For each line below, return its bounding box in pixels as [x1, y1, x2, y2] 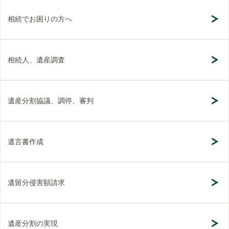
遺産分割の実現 [8, 219, 58, 227]
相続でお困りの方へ [8, 15, 72, 23]
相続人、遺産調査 [8, 56, 65, 64]
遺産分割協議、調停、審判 [8, 97, 94, 105]
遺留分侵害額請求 [8, 178, 65, 187]
